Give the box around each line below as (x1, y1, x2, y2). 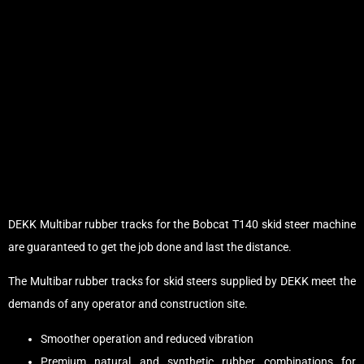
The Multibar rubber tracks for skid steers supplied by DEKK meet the (8, 275, 356, 288)
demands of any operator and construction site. (8, 297, 248, 311)
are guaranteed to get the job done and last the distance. (8, 240, 292, 253)
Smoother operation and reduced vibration (41, 331, 253, 345)
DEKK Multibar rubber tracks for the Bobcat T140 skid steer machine (8, 217, 356, 231)
